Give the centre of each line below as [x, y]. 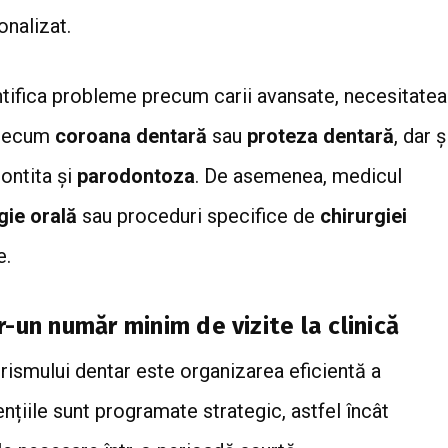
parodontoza [136, 175]
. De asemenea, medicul [298, 175]
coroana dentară [131, 135]
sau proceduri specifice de [198, 215]
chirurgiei [363, 215]
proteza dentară [320, 135]
